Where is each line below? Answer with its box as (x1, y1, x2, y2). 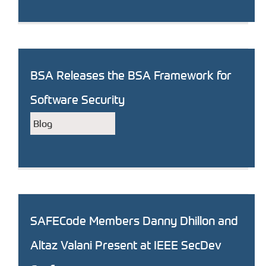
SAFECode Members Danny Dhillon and (30, 213, 238, 228)
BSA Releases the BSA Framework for (30, 68, 232, 83)
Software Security (30, 92, 125, 107)
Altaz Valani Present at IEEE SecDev (30, 237, 221, 252)
